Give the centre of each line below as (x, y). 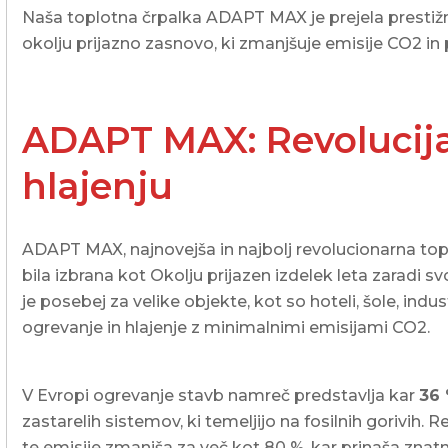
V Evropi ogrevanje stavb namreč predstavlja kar (221, 396)
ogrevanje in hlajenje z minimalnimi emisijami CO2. (226, 328)
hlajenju (98, 186)
